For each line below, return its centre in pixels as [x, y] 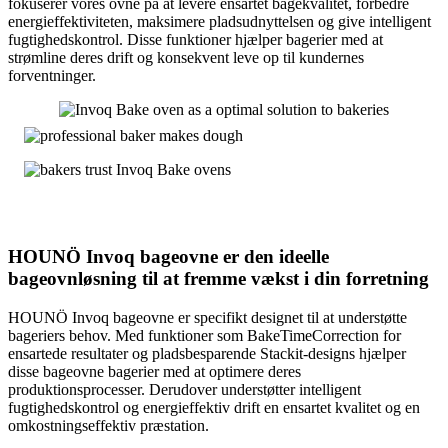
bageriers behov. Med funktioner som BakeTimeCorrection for [204, 335]
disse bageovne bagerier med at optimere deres [154, 371]
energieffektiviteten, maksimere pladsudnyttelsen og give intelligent [219, 22]
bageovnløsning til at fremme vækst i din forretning [218, 279]
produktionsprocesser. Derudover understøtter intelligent [184, 389]
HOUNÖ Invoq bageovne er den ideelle [168, 257]
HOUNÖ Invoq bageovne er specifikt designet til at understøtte [207, 317]
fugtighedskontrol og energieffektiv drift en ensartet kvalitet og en [214, 407]
